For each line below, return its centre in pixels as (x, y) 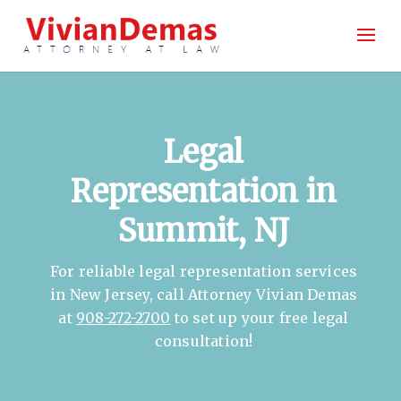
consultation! (204, 341)
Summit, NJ (204, 231)
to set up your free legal (261, 318)
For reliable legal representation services (204, 271)
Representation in (204, 192)
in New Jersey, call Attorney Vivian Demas (204, 294)
